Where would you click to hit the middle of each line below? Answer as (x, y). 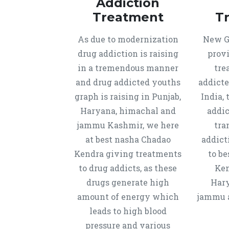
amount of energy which (128, 197)
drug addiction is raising (128, 53)
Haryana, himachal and (128, 111)
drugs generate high (128, 182)
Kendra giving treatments (128, 154)
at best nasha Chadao (128, 139)
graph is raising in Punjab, (128, 96)
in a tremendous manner (128, 68)
